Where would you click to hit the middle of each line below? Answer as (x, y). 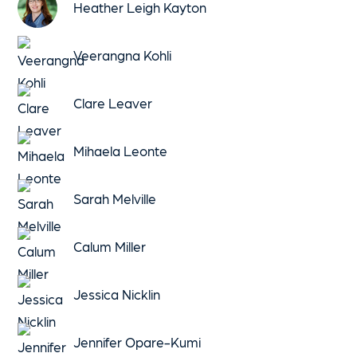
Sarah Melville (115, 198)
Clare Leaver (113, 103)
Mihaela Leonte (121, 151)
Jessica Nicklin (117, 294)
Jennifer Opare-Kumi (137, 342)
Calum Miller (110, 246)
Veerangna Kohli (123, 55)
